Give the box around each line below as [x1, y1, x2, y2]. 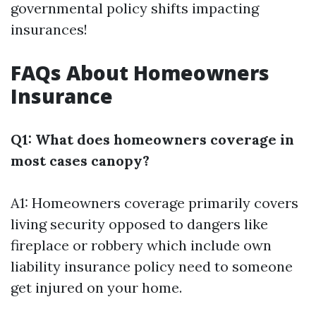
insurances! [11, 20, 87, 38]
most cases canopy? [11, 152, 150, 169]
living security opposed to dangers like [11, 215, 268, 233]
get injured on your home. [11, 279, 182, 296]
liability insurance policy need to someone [11, 257, 293, 275]
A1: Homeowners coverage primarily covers [11, 194, 298, 212]
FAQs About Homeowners [11, 59, 269, 86]
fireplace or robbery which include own [11, 236, 272, 254]
